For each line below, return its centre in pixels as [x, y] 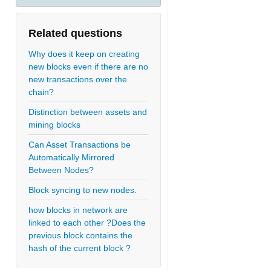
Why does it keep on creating [84, 54]
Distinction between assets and [88, 112]
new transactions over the [78, 79]
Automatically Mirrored [71, 157]
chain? [41, 92]
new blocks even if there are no [88, 67]
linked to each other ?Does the [87, 223]
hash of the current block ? [80, 248]
